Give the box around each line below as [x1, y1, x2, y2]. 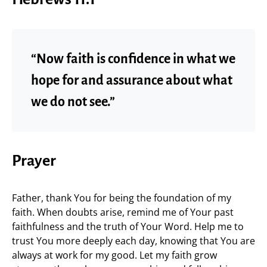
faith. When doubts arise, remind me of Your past [12, 206, 234, 219]
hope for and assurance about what [31, 73, 232, 88]
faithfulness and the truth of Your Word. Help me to [12, 220, 244, 233]
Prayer [12, 153, 56, 169]
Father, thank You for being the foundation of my [12, 191, 231, 204]
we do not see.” [31, 95, 115, 109]
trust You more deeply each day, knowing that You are [12, 234, 255, 247]
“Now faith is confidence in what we [31, 52, 235, 66]
